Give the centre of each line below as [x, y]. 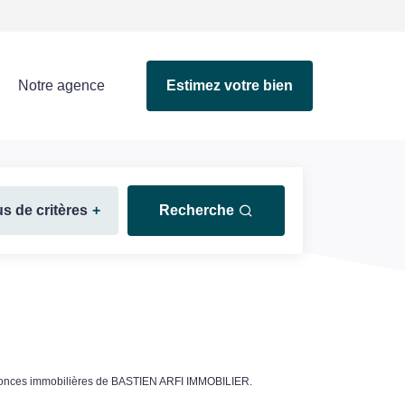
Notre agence [62, 85]
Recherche [197, 210]
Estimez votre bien [230, 85]
